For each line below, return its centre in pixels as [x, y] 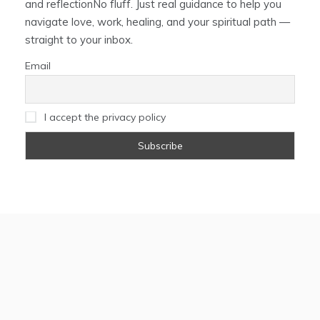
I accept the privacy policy [104, 117]
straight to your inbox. [79, 40]
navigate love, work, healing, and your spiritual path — [157, 22]
